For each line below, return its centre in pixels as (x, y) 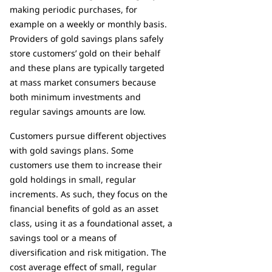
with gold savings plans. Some (72, 150)
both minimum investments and (75, 97)
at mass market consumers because (83, 82)
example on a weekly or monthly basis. (88, 24)
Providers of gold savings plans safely (87, 38)
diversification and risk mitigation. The (88, 252)
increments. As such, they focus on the (89, 194)
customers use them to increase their (86, 165)
